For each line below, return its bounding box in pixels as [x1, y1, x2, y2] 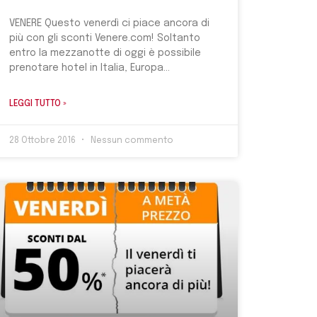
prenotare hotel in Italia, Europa [8, 63, 163, 74]
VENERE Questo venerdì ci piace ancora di [8, 18, 209, 29]
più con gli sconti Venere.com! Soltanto [8, 33, 200, 44]
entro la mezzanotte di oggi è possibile [8, 48, 201, 59]
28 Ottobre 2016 [8, 137, 78, 146]
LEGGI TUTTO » [8, 100, 67, 109]
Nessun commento [88, 137, 173, 146]
